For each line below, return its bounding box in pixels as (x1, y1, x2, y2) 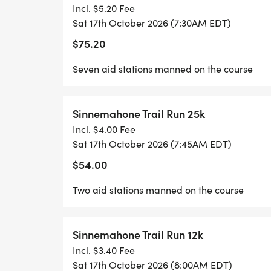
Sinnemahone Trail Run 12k (73, 227, 203, 242)
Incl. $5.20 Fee (73, 2, 135, 15)
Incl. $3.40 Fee (73, 244, 135, 256)
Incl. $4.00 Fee (73, 123, 135, 135)
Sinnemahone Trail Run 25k (73, 106, 205, 121)
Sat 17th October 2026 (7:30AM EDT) (73, 16, 231, 29)
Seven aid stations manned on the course (73, 62, 253, 75)
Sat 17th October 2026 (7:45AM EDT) (73, 137, 232, 150)
